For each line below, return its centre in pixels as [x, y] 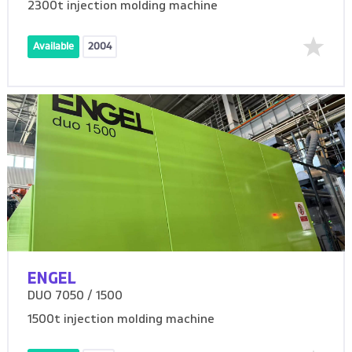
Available [54, 46]
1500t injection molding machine [121, 319]
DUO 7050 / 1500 [75, 296]
